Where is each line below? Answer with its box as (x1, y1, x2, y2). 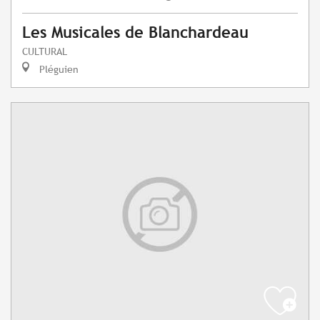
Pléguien (36, 63, 79, 76)
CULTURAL (22, 45, 67, 58)
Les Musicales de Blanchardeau (22, 24, 249, 42)
